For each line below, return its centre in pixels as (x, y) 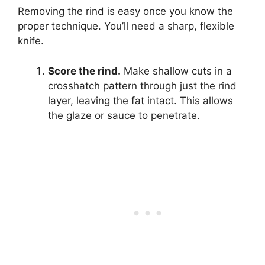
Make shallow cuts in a (176, 71)
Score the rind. (84, 71)
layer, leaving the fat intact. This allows (140, 100)
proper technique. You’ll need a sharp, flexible (126, 26)
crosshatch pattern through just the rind (142, 85)
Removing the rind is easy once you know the (125, 12)
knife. (31, 41)
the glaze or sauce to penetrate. (124, 115)
